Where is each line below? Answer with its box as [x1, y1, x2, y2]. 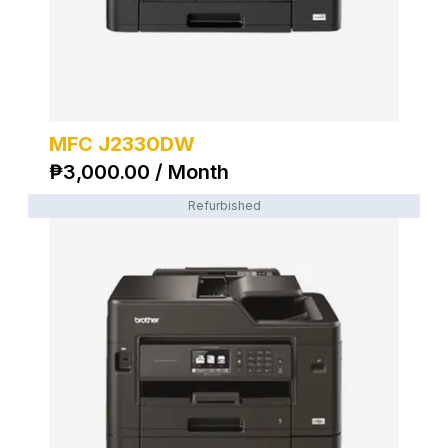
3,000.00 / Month [63, 160, 229, 184]
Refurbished [187, 198, 261, 213]
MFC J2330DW [49, 132, 195, 156]
